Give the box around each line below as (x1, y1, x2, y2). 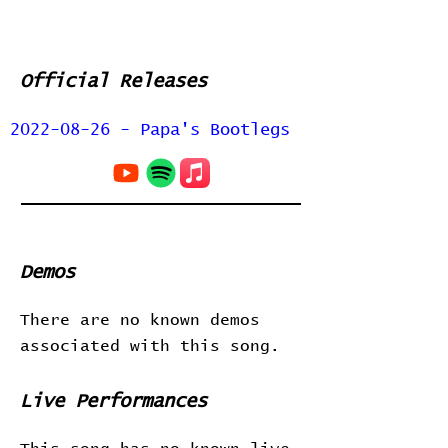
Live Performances (20, 392, 207, 411)
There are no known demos (20, 312, 260, 328)
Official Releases (20, 72, 207, 91)
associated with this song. (20, 338, 280, 354)
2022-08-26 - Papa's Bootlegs (10, 122, 290, 139)
